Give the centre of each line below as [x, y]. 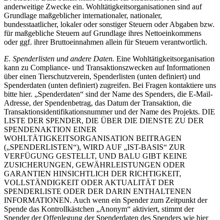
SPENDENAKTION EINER [50, 129]
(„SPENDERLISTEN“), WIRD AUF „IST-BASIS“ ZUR [95, 147]
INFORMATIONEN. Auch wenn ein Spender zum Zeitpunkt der [106, 200]
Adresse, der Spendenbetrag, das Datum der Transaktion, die [98, 103]
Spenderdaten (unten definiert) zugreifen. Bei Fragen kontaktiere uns [110, 85]
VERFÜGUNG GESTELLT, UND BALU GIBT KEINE [96, 156]
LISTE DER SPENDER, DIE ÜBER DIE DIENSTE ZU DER [104, 120]
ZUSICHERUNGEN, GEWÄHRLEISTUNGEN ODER [95, 165]
